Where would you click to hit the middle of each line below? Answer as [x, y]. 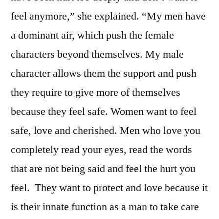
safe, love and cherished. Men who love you [106, 130]
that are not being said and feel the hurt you [103, 168]
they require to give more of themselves [96, 92]
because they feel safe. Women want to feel [104, 111]
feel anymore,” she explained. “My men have [108, 16]
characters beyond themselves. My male [97, 54]
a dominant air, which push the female [92, 35]
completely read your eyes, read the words [101, 149]
